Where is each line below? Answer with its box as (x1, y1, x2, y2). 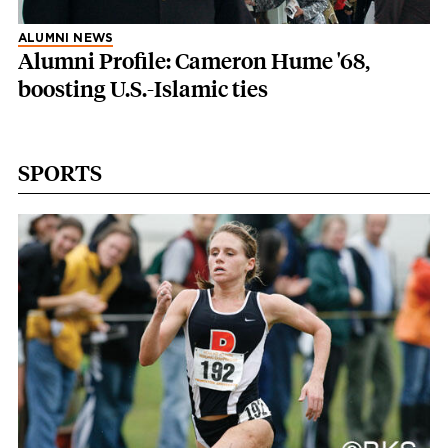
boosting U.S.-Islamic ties (18, 76, 268, 104)
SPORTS (18, 160, 102, 188)
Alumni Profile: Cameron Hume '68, (18, 48, 370, 76)
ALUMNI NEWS (18, 32, 114, 45)
